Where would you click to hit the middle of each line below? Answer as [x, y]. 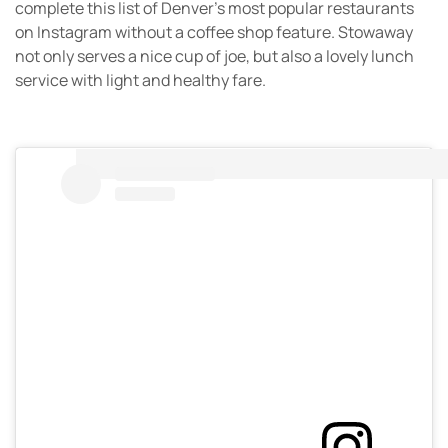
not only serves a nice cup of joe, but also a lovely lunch [214, 56]
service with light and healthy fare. [140, 80]
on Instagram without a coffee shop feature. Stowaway [214, 32]
